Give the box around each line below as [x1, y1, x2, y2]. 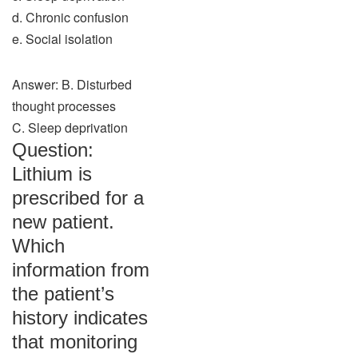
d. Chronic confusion [12, 8, 129, 26]
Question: [12, 139, 93, 161]
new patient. [12, 211, 114, 233]
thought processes [12, 97, 116, 115]
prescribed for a [12, 187, 144, 209]
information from [12, 259, 149, 280]
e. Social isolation [12, 30, 113, 48]
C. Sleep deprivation [12, 118, 128, 137]
